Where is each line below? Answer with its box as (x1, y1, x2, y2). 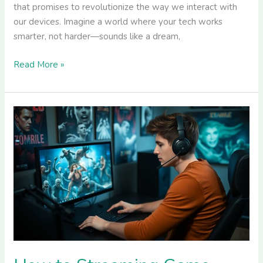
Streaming (13, 136, 55, 148)
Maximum (13, 209, 52, 221)
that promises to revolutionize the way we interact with (14, 1, 238, 14)
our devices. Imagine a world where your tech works (14, 16, 223, 28)
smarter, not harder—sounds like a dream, (14, 31, 181, 43)
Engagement (13, 238, 65, 251)
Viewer (13, 224, 42, 236)
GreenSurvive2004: (13, 165, 90, 177)
